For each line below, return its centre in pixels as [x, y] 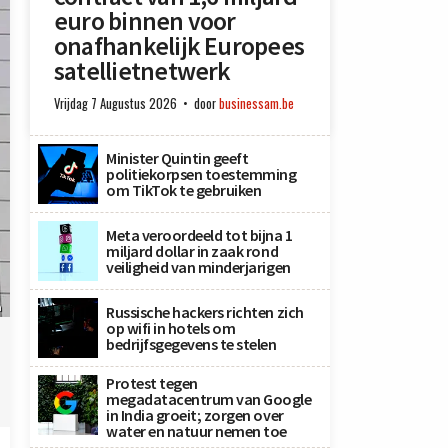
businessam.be [256, 103]
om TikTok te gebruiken [184, 190]
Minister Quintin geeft [177, 158]
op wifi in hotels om [171, 328]
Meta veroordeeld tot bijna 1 [199, 235]
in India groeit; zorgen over [195, 415]
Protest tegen [152, 383]
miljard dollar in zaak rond [192, 251]
